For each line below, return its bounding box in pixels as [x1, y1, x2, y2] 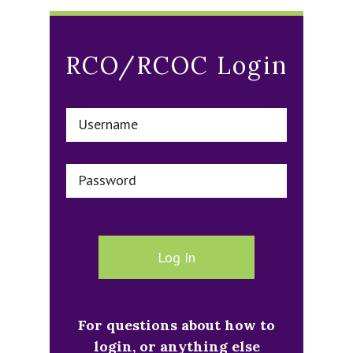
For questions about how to [78, 316, 275, 334]
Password [77, 171, 136, 189]
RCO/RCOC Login [65, 50, 288, 80]
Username [77, 115, 138, 133]
